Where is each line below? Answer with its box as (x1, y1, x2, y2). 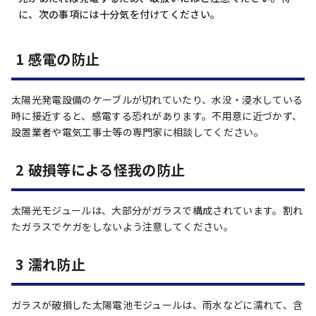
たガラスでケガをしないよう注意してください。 (11, 219, 234, 233)
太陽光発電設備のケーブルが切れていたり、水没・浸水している (11, 92, 303, 107)
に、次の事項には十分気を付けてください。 (18, 7, 221, 21)
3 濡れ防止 (16, 254, 85, 274)
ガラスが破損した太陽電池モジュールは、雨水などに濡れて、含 (11, 298, 303, 312)
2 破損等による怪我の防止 (16, 159, 186, 180)
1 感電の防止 (16, 49, 100, 69)
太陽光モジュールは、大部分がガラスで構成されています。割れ (11, 203, 303, 217)
